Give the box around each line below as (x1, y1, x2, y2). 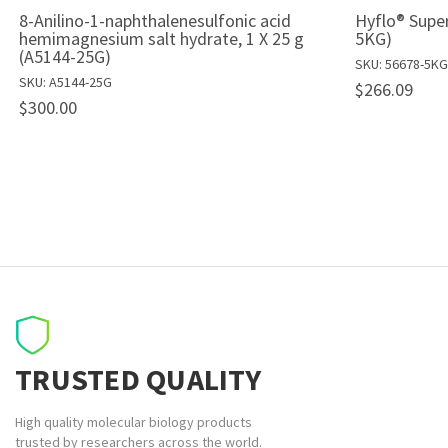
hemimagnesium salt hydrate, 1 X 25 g (19, 27, 304, 51)
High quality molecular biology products (15, 413, 252, 432)
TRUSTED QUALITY (15, 360, 261, 399)
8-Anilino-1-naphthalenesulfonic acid (19, 9, 291, 33)
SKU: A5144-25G (19, 73, 112, 92)
